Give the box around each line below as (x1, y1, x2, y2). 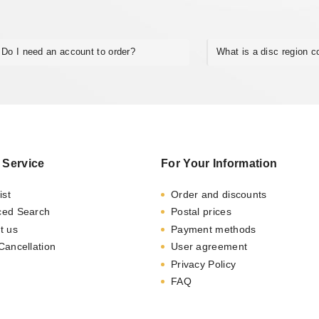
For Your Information (161, 157, 278, 169)
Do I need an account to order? (1, 46, 136, 58)
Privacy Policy (170, 258, 236, 270)
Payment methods (170, 223, 256, 235)
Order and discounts (170, 189, 267, 200)
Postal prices (170, 206, 231, 218)
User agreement (170, 241, 248, 253)
